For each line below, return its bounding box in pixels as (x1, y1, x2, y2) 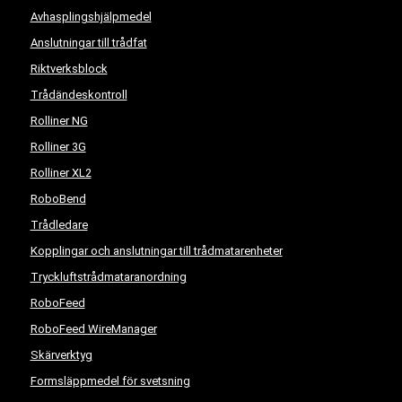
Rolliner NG (30, 114, 88, 127)
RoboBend (30, 192, 86, 205)
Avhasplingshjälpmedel (30, 10, 152, 23)
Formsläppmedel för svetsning (30, 374, 190, 388)
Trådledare (30, 218, 88, 232)
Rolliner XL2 (30, 166, 92, 179)
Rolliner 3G (30, 140, 86, 153)
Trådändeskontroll (30, 88, 127, 101)
